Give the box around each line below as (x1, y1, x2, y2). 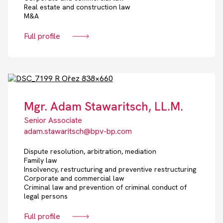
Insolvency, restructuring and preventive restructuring (23, 165, 196, 174)
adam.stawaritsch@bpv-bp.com (23, 126, 132, 137)
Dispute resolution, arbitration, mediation (23, 147, 156, 156)
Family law (23, 156, 57, 165)
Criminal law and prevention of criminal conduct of (23, 183, 187, 192)
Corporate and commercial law (23, 174, 124, 183)
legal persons (23, 192, 68, 201)
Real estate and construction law (23, 2, 130, 12)
